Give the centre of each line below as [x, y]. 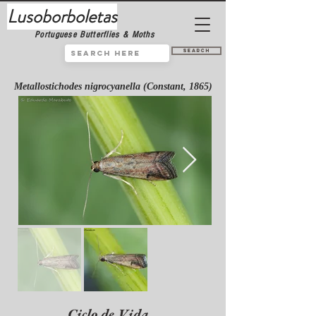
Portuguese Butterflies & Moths [95, 35]
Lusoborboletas [62, 17]
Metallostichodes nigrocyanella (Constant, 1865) [113, 86]
